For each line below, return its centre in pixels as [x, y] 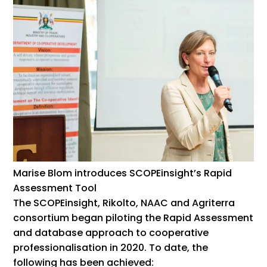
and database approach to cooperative [111, 232]
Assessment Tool [55, 188]
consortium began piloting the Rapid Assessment [133, 218]
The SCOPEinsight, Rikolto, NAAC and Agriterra [124, 203]
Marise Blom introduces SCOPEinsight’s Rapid [123, 173]
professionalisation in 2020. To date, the [111, 247]
